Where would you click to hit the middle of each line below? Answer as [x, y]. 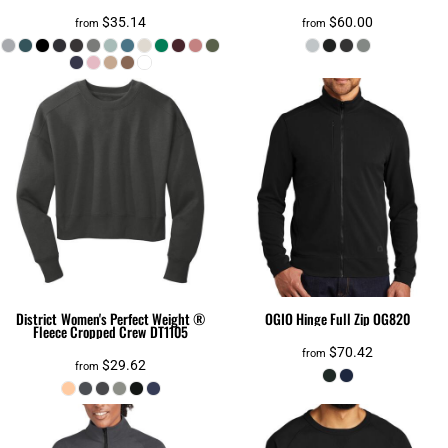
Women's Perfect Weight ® [132, 319]
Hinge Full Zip [333, 319]
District [37, 319]
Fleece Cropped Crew [90, 332]
